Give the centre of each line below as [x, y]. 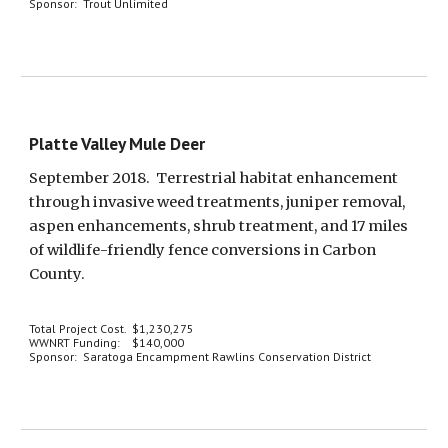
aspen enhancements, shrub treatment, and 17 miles [219, 226]
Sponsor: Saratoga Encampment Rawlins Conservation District [200, 356]
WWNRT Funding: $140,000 [107, 342]
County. [57, 274]
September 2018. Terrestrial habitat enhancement [214, 178]
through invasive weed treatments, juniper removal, [217, 202]
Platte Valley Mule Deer [117, 143]
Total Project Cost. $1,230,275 [112, 328]
